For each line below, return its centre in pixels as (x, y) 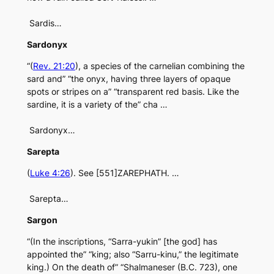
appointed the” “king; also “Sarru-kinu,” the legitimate (132, 254)
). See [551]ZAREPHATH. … (124, 173)
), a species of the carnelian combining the (160, 66)
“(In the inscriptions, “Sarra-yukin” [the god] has (122, 242)
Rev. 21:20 (54, 66)
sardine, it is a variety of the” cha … (97, 105)
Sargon (42, 220)
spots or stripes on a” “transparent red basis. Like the (133, 92)
